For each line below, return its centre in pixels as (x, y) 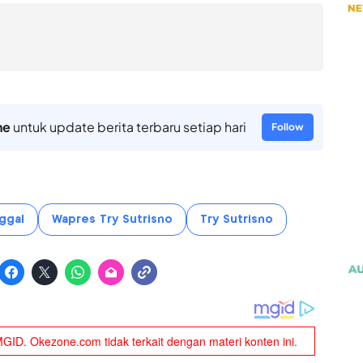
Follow (287, 127)
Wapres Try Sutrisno (112, 220)
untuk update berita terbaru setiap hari (128, 127)
